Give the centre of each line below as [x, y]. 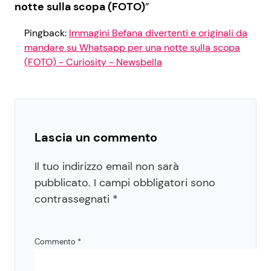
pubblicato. [63, 183]
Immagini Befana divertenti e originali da [158, 33]
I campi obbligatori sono [155, 183]
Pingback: [47, 33]
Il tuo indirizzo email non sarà [107, 167]
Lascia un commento [96, 138]
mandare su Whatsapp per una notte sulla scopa [132, 48]
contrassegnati [73, 199]
